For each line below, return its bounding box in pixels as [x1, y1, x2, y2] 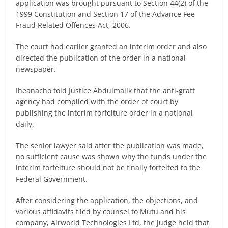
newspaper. [16, 64, 56, 74]
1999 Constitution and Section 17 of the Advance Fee [16, 9, 195, 19]
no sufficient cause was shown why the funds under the [16, 152, 207, 162]
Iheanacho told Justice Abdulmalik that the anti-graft [16, 85, 195, 96]
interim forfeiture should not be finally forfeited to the [16, 163, 201, 173]
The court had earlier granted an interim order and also [16, 42, 207, 52]
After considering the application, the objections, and [16, 195, 198, 206]
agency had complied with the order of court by [16, 97, 179, 107]
